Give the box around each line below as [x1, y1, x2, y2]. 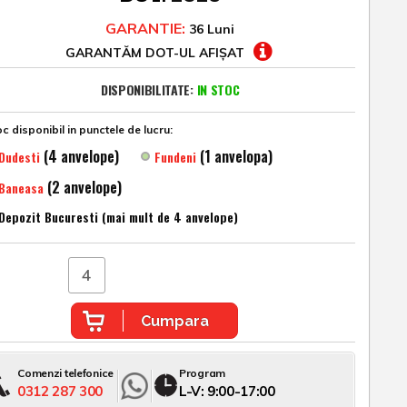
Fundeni [154, 147, 197, 166]
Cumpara [140, 312, 209, 330]
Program [179, 365, 225, 380]
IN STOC [196, 80, 240, 99]
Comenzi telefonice [17, 365, 114, 380]
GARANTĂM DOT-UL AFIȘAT [65, 45, 244, 61]
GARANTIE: [105, 19, 186, 37]
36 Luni [185, 21, 235, 37]
